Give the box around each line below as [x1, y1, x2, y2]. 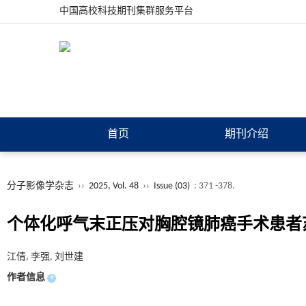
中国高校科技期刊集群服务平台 [59, 6, 193, 16]
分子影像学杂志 [7, 181, 74, 191]
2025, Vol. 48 [89, 181, 141, 191]
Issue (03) [154, 181, 190, 191]
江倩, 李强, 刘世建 [7, 252, 83, 262]
